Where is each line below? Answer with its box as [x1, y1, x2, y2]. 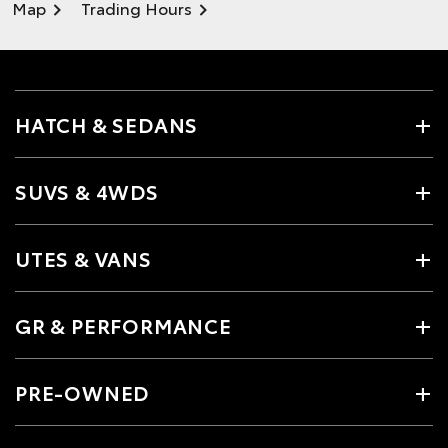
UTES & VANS [15, 243, 152, 272]
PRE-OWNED [15, 377, 150, 406]
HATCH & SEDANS [15, 109, 199, 138]
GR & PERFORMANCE [15, 310, 232, 339]
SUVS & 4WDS [15, 176, 159, 205]
